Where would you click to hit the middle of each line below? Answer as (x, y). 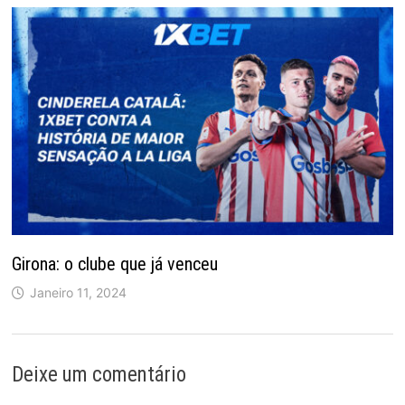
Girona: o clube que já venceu (114, 264)
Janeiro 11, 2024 (78, 292)
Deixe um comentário (99, 374)
